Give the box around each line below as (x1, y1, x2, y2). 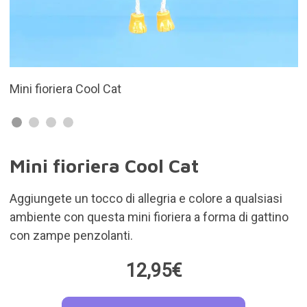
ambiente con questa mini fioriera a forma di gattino (9, 210, 288, 224)
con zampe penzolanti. (9, 228, 133, 243)
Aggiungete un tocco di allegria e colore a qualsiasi (9, 191, 282, 206)
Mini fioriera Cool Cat (9, 155, 199, 177)
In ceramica (99, 82, 164, 96)
